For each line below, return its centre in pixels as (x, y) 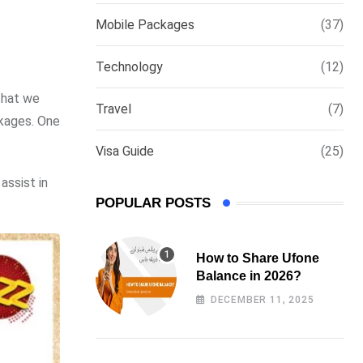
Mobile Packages (145, 25)
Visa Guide (125, 151)
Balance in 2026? (249, 276)
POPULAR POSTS (153, 203)
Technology (129, 67)
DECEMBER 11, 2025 (262, 300)
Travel (113, 109)
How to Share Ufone (258, 258)
